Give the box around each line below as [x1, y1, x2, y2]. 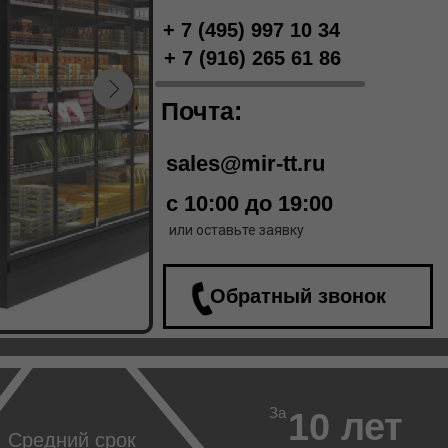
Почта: [161, 97, 242, 125]
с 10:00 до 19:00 [166, 191, 333, 216]
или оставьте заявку [169, 222, 304, 238]
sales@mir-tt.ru [166, 151, 325, 176]
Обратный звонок [210, 285, 386, 307]
